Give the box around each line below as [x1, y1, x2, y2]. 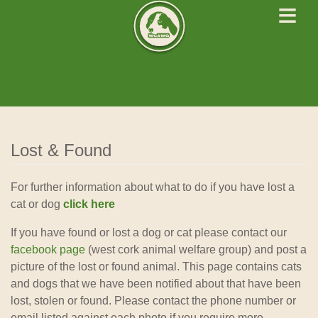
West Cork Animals [99, 57, 219, 73]
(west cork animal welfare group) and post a [85, 243, 307, 256]
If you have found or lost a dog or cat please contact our [11, 226, 287, 238]
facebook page [11, 243, 85, 256]
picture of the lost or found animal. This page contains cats [11, 261, 302, 273]
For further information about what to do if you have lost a [11, 181, 295, 193]
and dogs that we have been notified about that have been [11, 278, 301, 290]
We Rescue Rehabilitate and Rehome [63, 80, 255, 92]
